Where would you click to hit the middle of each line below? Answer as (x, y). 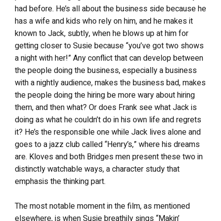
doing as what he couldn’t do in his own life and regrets (108, 120)
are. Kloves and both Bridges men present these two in (109, 157)
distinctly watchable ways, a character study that (97, 169)
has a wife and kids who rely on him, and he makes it (104, 21)
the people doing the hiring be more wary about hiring (105, 95)
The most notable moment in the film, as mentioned (102, 206)
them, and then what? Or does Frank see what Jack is (106, 108)
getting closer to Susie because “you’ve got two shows (109, 46)
